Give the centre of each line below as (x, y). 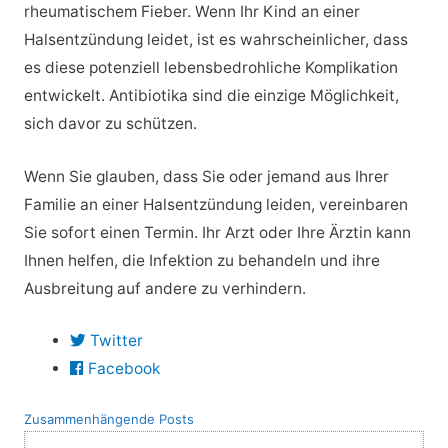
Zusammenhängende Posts (108, 418)
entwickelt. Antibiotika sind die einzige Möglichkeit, (211, 95)
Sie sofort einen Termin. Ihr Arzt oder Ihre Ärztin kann (217, 232)
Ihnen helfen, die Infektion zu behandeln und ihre (201, 260)
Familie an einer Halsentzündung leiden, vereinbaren (215, 204)
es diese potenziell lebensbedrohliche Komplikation (210, 67)
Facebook (124, 369)
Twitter (117, 341)
